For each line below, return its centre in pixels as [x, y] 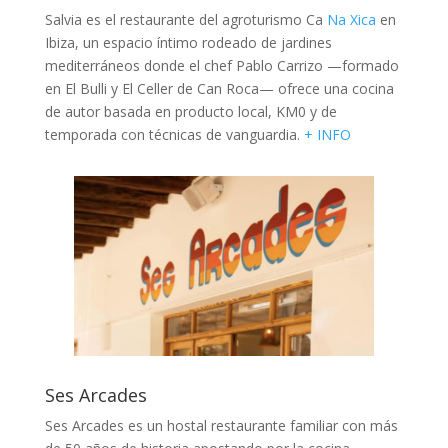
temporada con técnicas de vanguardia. [172, 135]
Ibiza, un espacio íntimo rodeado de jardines [188, 43]
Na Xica [351, 20]
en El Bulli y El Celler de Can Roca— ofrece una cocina [219, 89]
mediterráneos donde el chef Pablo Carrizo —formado [221, 66]
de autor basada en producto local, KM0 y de [190, 112]
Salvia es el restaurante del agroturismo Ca [185, 20]
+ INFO [325, 135]
